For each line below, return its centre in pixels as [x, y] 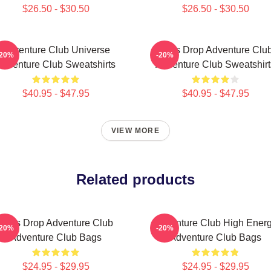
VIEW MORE [135, 131]
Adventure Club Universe [56, 50]
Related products [135, 179]
